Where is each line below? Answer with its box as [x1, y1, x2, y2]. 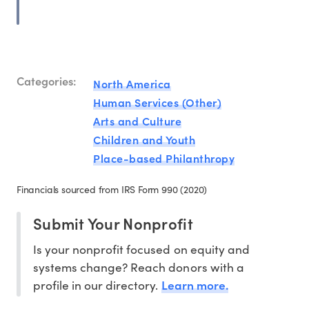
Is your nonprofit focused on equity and [33, 241, 250, 258]
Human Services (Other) [93, 94, 221, 110]
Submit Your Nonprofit [33, 212, 193, 235]
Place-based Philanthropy [93, 150, 235, 166]
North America [93, 76, 171, 92]
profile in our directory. [33, 277, 161, 294]
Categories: [17, 72, 77, 89]
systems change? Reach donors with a [33, 259, 244, 276]
